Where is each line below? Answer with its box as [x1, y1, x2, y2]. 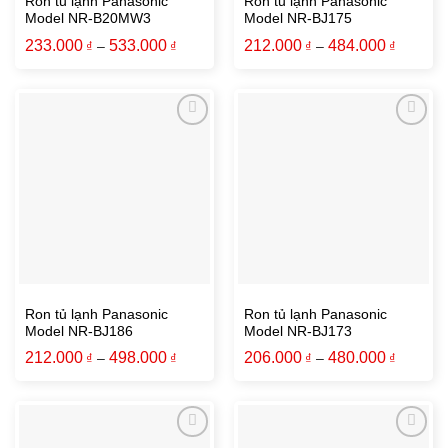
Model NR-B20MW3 [24, 11, 151, 27]
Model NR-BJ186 [24, 323, 133, 339]
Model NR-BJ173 [243, 323, 352, 339]
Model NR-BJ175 [243, 11, 352, 27]
